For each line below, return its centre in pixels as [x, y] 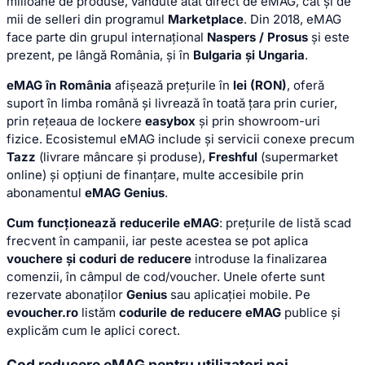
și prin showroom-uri [258, 121]
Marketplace [206, 20]
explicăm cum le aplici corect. [93, 331]
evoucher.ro [42, 313]
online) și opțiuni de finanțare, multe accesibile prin [155, 175]
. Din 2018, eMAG [292, 20]
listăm [99, 313]
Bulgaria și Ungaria [249, 55]
